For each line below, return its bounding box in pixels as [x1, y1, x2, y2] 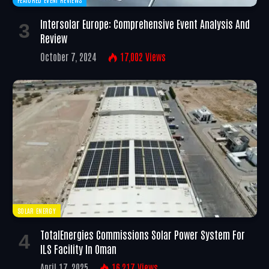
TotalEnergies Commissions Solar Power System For [40, 226, 245, 241]
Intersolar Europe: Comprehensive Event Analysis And [40, 16, 250, 31]
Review [40, 31, 67, 45]
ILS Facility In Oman [40, 241, 116, 256]
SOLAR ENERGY [17, 205, 56, 215]
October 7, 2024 [40, 50, 97, 62]
